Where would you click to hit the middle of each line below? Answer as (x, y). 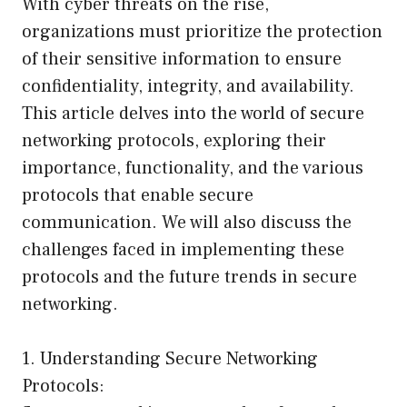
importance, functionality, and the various (193, 168)
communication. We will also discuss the (187, 222)
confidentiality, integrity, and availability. (188, 86)
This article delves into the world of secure (193, 113)
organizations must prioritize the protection (202, 31)
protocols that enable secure (138, 195)
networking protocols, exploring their (174, 140)
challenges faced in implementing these (183, 249)
